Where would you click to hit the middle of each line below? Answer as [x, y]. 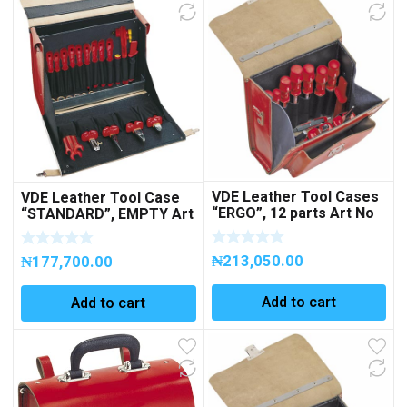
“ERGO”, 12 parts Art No [293, 214]
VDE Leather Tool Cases [295, 198]
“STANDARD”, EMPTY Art [107, 215]
